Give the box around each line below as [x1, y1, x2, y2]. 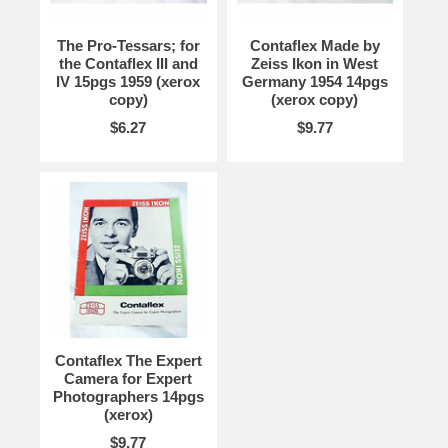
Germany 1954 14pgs [241, 73, 388, 91]
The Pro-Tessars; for [56, 37, 200, 55]
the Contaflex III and [58, 55, 198, 73]
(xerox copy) [271, 91, 359, 109]
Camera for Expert [64, 370, 193, 388]
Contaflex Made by [249, 37, 380, 55]
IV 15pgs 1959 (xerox [56, 73, 201, 91]
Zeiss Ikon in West [251, 55, 379, 73]
